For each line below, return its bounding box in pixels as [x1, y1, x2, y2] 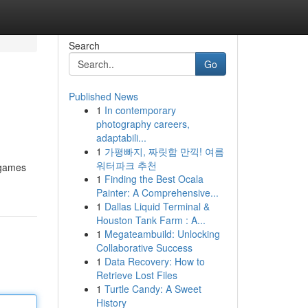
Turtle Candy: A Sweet [104, 282, 201, 296]
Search [68, 38, 100, 52]
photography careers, [96, 117, 190, 131]
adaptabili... [96, 131, 146, 144]
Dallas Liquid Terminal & [104, 199, 210, 213]
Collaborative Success [96, 241, 192, 254]
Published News [68, 89, 138, 103]
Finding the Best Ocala [104, 172, 203, 186]
